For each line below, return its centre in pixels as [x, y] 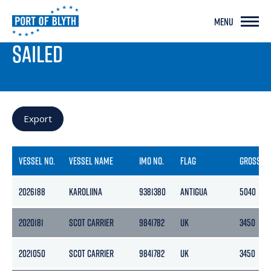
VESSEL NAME [91, 161]
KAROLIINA [86, 192]
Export [38, 119]
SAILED [38, 54]
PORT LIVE [33, 32]
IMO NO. [152, 161]
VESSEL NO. [37, 161]
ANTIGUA [194, 192]
